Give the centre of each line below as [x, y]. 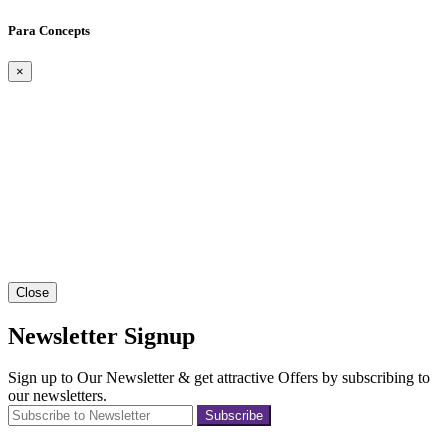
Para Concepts [49, 30]
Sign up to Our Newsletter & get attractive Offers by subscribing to [219, 378]
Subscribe [234, 416]
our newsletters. [57, 396]
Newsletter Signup [101, 335]
